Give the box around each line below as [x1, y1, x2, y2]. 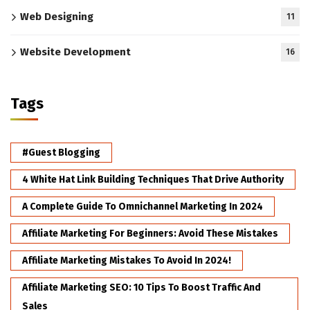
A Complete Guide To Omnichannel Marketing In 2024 [22, 201, 263, 213]
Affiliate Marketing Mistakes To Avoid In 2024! [22, 255, 231, 267]
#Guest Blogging [22, 147, 100, 159]
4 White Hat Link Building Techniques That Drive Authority [22, 174, 284, 186]
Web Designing [20, 10, 93, 24]
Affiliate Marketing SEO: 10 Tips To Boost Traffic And [22, 282, 261, 294]
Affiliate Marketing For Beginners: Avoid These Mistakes [22, 228, 278, 240]
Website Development [20, 46, 131, 59]
